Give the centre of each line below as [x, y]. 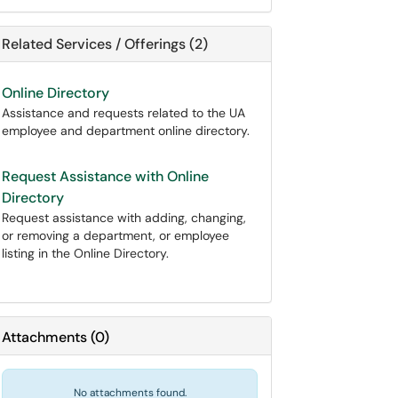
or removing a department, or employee [115, 235]
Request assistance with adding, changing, [124, 218]
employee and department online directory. [126, 131]
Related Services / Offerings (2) [105, 44]
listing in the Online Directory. [85, 253]
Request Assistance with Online [105, 176]
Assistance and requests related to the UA [123, 113]
